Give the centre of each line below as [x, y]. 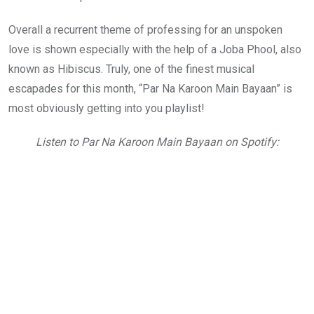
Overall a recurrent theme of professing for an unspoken [145, 29]
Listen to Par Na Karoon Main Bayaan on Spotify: [157, 142]
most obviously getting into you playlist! [107, 108]
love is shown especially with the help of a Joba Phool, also [155, 49]
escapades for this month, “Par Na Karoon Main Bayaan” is [150, 88]
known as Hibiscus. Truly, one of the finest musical [131, 69]
